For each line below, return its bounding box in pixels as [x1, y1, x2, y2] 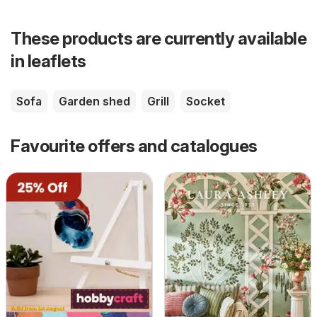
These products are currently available [11, 28, 306, 49]
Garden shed [59, 93, 130, 108]
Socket [186, 93, 225, 108]
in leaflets [11, 50, 86, 71]
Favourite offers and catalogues [11, 135, 258, 156]
